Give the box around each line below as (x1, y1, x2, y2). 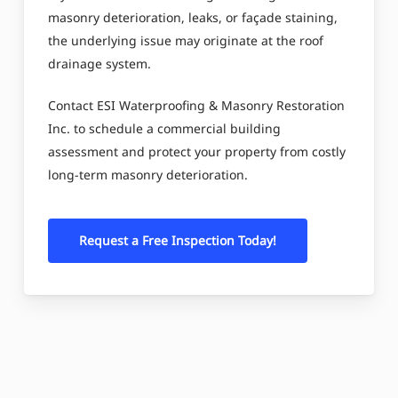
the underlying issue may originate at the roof (47, 31, 323, 49)
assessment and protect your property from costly (47, 142, 346, 160)
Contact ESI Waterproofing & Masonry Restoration (47, 96, 345, 114)
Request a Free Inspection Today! (78, 231, 276, 249)
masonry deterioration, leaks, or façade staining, (47, 8, 338, 26)
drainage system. (47, 54, 151, 72)
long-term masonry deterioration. (47, 165, 248, 183)
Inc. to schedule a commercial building (47, 119, 281, 137)
